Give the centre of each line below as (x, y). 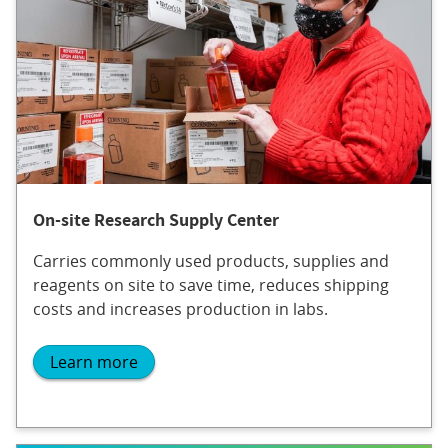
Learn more (94, 362)
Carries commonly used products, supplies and (211, 260)
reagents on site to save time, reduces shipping (211, 284)
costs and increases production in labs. (180, 308)
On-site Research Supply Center (156, 219)
